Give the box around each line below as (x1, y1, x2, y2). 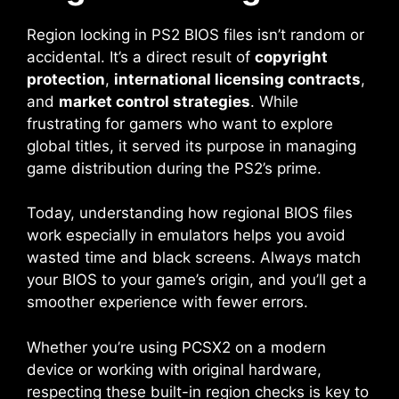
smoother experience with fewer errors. (27, 293, 308, 312)
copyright (255, 47, 328, 66)
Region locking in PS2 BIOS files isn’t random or (27, 25, 364, 44)
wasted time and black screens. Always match (27, 248, 361, 267)
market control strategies (59, 92, 250, 110)
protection (27, 69, 105, 88)
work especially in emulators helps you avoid (27, 226, 346, 245)
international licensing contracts (114, 69, 361, 88)
